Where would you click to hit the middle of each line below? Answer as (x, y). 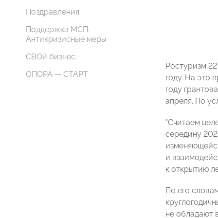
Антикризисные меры (66, 39)
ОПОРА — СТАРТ (57, 74)
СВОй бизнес (51, 57)
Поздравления (53, 12)
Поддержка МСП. (58, 29)
